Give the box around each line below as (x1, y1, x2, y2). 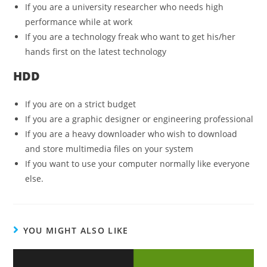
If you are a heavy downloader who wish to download (25, 128, 238, 139)
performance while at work (25, 15, 133, 27)
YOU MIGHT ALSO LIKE (23, 224, 129, 236)
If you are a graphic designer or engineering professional (25, 113, 254, 125)
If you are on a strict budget (25, 98, 136, 110)
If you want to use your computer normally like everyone (25, 157, 250, 169)
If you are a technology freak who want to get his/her (25, 30, 236, 42)
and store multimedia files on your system (25, 142, 194, 154)
